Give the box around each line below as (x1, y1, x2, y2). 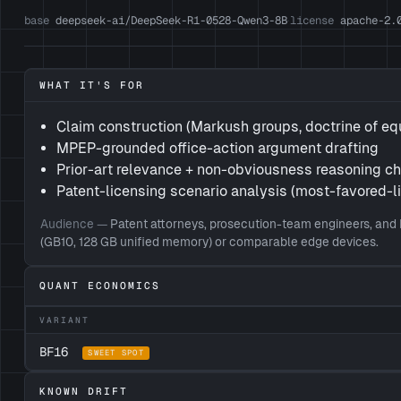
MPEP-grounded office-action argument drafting (56, 139, 380, 157)
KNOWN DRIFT (38, 385, 129, 398)
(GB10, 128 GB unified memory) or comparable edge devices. (40, 234, 380, 249)
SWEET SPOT (88, 347, 144, 359)
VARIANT (39, 313, 90, 326)
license (289, 12, 334, 28)
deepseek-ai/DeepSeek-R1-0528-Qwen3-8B (48, 12, 287, 28)
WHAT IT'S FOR (38, 78, 145, 91)
